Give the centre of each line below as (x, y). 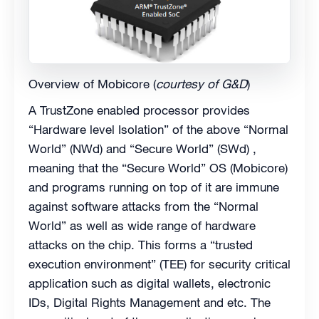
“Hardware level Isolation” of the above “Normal (158, 129)
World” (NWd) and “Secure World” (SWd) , (142, 148)
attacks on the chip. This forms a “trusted (141, 245)
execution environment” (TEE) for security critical (159, 264)
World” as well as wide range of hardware (142, 225)
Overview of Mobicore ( (92, 84)
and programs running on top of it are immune (154, 187)
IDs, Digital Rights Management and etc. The (150, 302)
